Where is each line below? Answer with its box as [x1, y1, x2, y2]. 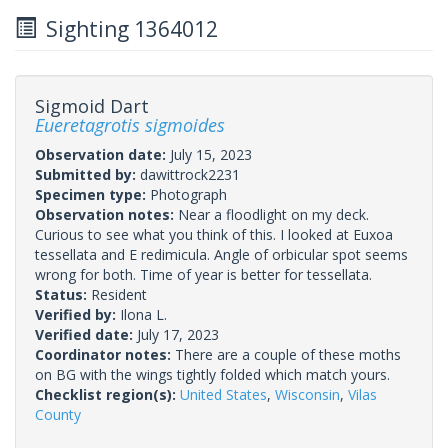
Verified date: [35, 324, 137, 344]
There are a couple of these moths [175, 344, 401, 364]
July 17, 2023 [137, 324, 219, 344]
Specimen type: [35, 184, 150, 204]
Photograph [150, 184, 227, 204]
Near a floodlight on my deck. [178, 204, 369, 224]
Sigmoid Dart [35, 93, 149, 118]
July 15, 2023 [170, 144, 252, 164]
